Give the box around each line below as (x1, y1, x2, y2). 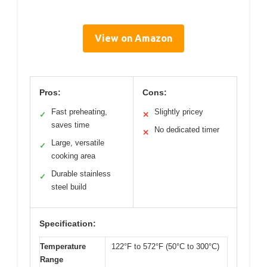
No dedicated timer (154, 125, 219, 134)
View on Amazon (95, 32, 172, 44)
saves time (51, 120, 89, 129)
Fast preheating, (51, 107, 107, 116)
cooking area (51, 151, 95, 160)
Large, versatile (51, 138, 104, 147)
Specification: (39, 218, 96, 228)
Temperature (40, 241, 86, 251)
